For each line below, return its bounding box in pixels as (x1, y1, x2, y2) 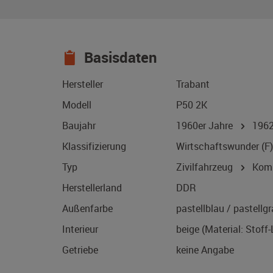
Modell (62, 98, 91, 112)
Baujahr (62, 119, 96, 133)
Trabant (176, 77, 210, 91)
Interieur (62, 222, 98, 236)
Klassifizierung (62, 140, 126, 154)
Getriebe (62, 243, 98, 257)
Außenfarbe (62, 202, 113, 216)
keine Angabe (176, 243, 234, 257)
